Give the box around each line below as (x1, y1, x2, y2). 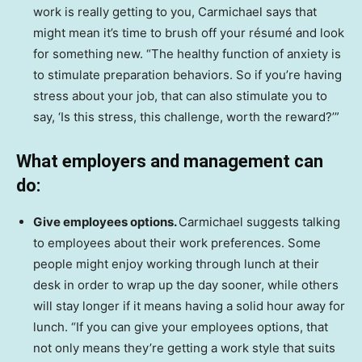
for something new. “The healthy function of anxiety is (33, 46, 341, 61)
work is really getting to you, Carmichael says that (33, 4, 317, 19)
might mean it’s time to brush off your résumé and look (33, 25, 344, 40)
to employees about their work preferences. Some (33, 235, 321, 250)
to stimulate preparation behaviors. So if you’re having (33, 67, 342, 82)
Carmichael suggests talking (179, 214, 340, 229)
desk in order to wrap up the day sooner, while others (33, 277, 339, 293)
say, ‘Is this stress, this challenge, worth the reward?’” (33, 109, 339, 124)
